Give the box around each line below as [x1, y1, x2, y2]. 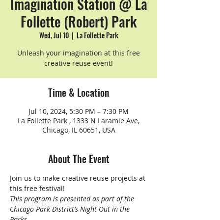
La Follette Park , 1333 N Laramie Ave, [18, 116, 139, 125]
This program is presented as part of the [10, 194, 136, 203]
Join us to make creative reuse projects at [10, 173, 147, 183]
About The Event [48, 151, 110, 166]
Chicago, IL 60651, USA [42, 125, 115, 135]
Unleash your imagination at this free [17, 48, 140, 57]
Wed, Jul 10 [39, 30, 69, 40]
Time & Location [48, 85, 109, 100]
